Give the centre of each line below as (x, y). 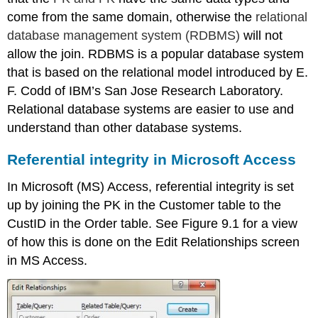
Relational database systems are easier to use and (151, 109)
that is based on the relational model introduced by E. (158, 72)
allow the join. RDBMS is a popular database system (156, 54)
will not (262, 35)
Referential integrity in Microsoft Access (152, 160)
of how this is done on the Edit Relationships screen (154, 242)
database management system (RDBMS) (124, 35)
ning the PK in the (105, 205)
